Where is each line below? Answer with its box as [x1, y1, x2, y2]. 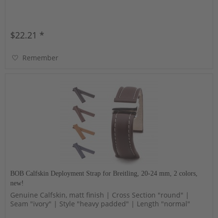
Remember [22, 53, 59, 63]
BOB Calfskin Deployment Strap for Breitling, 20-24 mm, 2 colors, [10, 169, 198, 177]
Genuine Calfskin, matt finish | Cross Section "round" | [10, 190, 190, 200]
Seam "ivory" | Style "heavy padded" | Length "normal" [10, 199, 191, 208]
